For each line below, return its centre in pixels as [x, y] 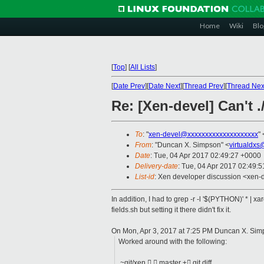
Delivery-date [156, 166]
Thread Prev [204, 86]
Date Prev [129, 86]
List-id [145, 177]
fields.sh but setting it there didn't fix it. [171, 210]
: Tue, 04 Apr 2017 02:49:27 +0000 [206, 156]
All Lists [143, 67]
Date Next [164, 86]
